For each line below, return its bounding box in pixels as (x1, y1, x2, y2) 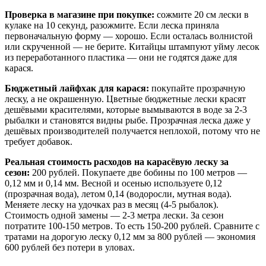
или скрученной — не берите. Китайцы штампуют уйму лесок (5, 41, 259, 52)
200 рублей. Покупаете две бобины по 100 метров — (30, 167, 247, 178)
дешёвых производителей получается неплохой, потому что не (5, 125, 260, 136)
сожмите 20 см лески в (154, 9, 249, 20)
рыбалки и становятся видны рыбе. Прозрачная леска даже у (5, 115, 251, 125)
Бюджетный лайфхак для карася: (5, 83, 149, 93)
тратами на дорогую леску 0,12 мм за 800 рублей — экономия (5, 231, 255, 242)
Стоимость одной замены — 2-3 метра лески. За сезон (5, 210, 224, 220)
